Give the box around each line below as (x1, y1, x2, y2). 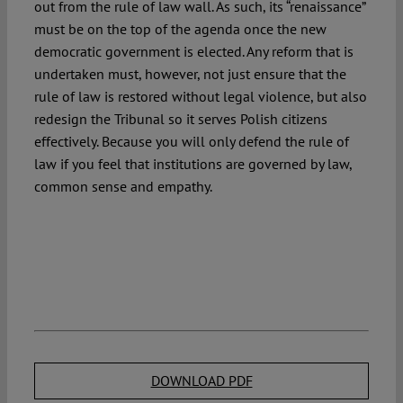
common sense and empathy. (33, 177, 212, 196)
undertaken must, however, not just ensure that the (33, 65, 346, 84)
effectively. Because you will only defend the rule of (33, 132, 349, 151)
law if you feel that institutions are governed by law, (33, 155, 352, 174)
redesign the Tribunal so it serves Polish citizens (33, 110, 327, 129)
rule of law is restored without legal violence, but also (33, 87, 367, 106)
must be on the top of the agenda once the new (33, 20, 327, 39)
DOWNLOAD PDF (150, 372, 253, 390)
